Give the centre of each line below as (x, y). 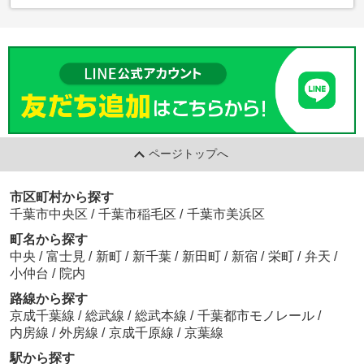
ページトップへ (189, 154)
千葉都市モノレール (257, 315)
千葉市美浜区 (225, 214)
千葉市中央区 (48, 214)
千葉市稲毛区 (137, 214)
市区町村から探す (61, 197)
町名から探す (48, 239)
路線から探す (48, 298)
